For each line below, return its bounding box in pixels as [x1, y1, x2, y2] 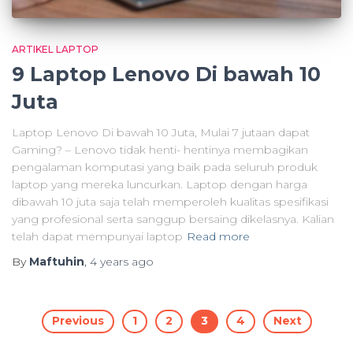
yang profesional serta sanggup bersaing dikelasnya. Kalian [12, 212, 334, 227]
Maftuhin [29, 255, 84, 269]
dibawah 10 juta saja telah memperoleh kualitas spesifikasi [12, 195, 329, 210]
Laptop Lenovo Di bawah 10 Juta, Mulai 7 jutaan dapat [12, 125, 310, 140]
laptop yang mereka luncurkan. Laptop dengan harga [12, 177, 307, 192]
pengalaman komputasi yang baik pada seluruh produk [12, 160, 318, 175]
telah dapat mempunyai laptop [12, 229, 183, 244]
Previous [51, 314, 104, 329]
